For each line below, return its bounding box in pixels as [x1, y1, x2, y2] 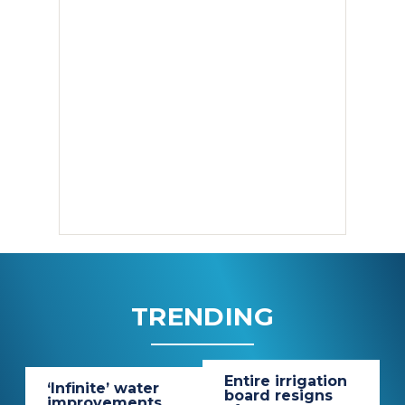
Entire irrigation [224, 372, 347, 390]
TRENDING [130, 300, 275, 332]
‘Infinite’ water [47, 379, 160, 397]
